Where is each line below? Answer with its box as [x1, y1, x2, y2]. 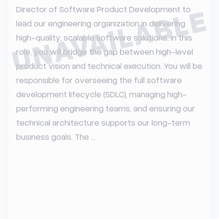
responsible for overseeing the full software [16, 74, 182, 85]
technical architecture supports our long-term [16, 117, 190, 128]
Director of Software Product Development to [16, 3, 191, 14]
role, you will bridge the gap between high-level [16, 46, 193, 57]
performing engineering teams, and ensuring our [16, 103, 195, 113]
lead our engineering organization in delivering [16, 18, 185, 28]
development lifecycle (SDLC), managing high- [16, 88, 187, 99]
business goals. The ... [16, 131, 95, 142]
